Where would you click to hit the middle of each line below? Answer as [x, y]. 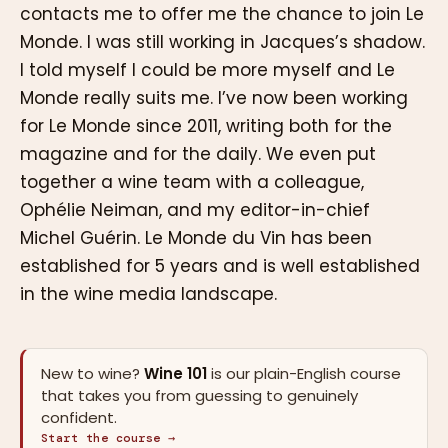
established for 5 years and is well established [220, 266]
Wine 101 [175, 374]
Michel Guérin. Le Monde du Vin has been [196, 238]
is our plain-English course [304, 374]
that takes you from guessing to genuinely [199, 396]
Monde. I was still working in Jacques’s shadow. [222, 42]
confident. [79, 418]
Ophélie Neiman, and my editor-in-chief [195, 210]
